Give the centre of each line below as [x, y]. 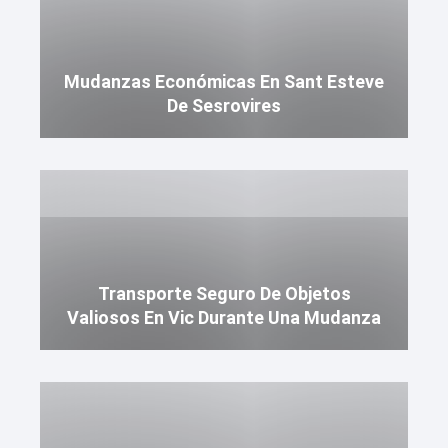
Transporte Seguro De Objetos [224, 293]
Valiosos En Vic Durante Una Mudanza [224, 317]
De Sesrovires [224, 105]
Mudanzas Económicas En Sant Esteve [224, 81]
